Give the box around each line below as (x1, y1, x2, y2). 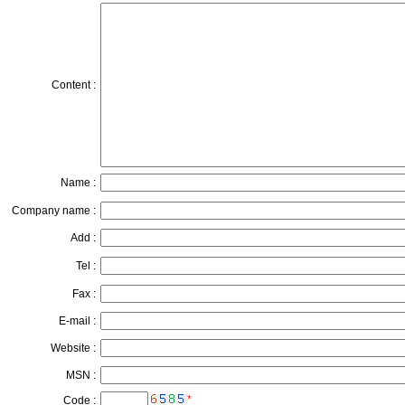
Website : (51, 342, 96, 354)
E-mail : (59, 315, 96, 327)
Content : (52, 79, 96, 91)
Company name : (12, 204, 96, 217)
